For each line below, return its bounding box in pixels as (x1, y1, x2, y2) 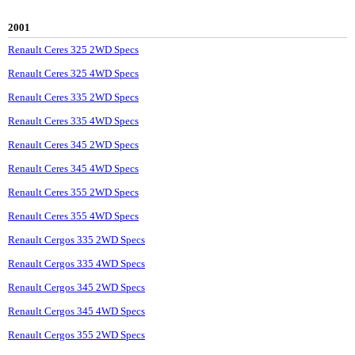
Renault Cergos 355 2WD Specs (8, 329, 145, 342)
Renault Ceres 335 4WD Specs (8, 115, 139, 128)
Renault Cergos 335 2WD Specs (8, 234, 145, 246)
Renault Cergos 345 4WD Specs (8, 305, 145, 318)
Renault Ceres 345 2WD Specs (8, 139, 139, 151)
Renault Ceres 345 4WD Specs (8, 162, 139, 175)
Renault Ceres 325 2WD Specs (8, 44, 139, 56)
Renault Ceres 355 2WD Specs (8, 186, 139, 199)
